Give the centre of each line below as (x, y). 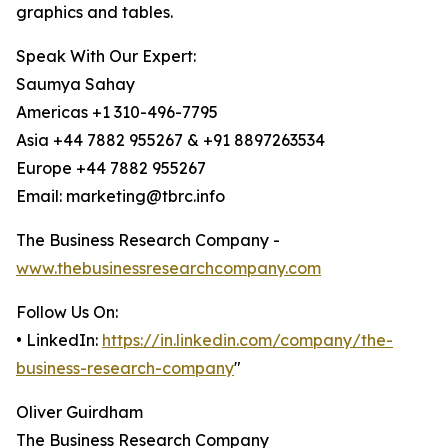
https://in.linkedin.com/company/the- (247, 340)
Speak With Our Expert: (106, 56)
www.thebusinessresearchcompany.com (168, 268)
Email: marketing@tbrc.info (120, 196)
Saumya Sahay (75, 84)
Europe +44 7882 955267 (111, 168)
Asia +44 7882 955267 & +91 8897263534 (170, 140)
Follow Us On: (67, 312)
